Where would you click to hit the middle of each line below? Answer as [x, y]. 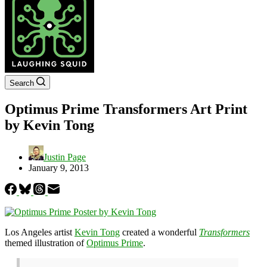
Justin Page [65, 157]
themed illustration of [46, 243]
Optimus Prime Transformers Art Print [126, 109]
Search [22, 83]
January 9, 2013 [59, 167]
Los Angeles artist [40, 232]
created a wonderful [159, 232]
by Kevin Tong [49, 125]
